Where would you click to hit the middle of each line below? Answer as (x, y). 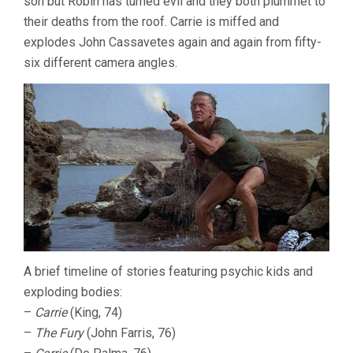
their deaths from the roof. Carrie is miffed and (151, 21)
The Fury (59, 333)
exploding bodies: (73, 292)
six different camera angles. (100, 62)
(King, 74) (95, 312)
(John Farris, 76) (130, 333)
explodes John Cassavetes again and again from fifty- (173, 42)
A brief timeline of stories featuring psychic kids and (168, 271)
